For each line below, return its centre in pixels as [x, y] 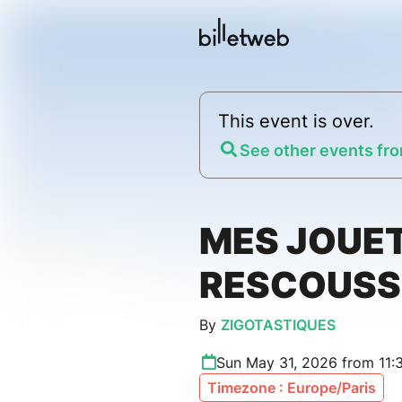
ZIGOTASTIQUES [278, 325]
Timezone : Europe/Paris [292, 388]
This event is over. [296, 122]
